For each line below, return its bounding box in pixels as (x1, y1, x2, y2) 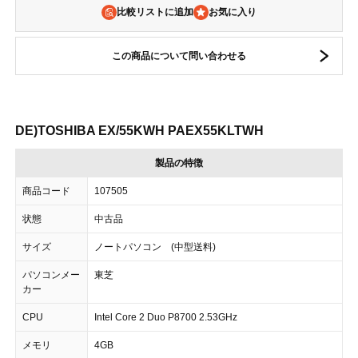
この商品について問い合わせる (112, 50, 246, 62)
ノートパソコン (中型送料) (94, 241, 216, 253)
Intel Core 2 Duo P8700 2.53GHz (94, 312, 237, 323)
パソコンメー (22, 269, 80, 280)
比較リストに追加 (117, 6, 193, 18)
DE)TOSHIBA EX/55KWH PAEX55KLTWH (15, 124, 264, 137)
